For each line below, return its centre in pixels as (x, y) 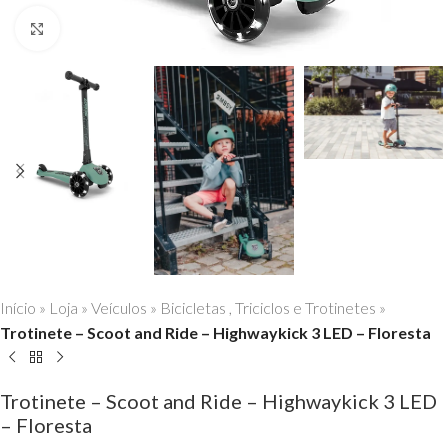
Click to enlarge (112, 28)
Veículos (119, 307)
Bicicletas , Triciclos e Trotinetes (268, 307)
